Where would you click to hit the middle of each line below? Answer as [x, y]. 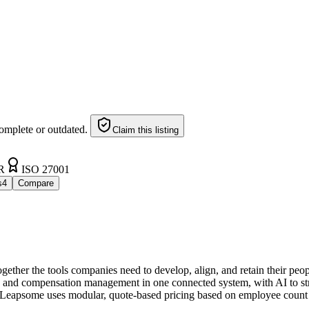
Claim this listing [146, 130]
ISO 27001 [46, 169]
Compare [36, 183]
